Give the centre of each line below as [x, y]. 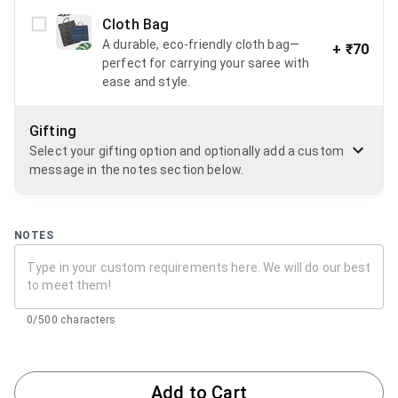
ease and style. [147, 81]
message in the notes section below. [137, 169]
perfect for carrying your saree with [206, 63]
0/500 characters [72, 319]
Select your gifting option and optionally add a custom [187, 151]
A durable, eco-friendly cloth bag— [201, 44]
